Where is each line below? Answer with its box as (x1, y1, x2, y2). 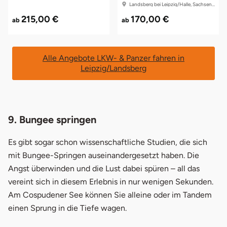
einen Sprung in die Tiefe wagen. (8, 203, 127, 213)
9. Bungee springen (8, 113, 96, 126)
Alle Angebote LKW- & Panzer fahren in (43, 53, 184, 63)
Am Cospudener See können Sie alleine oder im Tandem (8, 190, 212, 200)
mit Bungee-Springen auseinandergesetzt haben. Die (8, 150, 199, 161)
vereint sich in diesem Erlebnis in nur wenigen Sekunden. (8, 177, 213, 187)
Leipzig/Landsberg (81, 63, 146, 73)
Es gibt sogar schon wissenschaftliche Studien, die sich (8, 137, 207, 147)
